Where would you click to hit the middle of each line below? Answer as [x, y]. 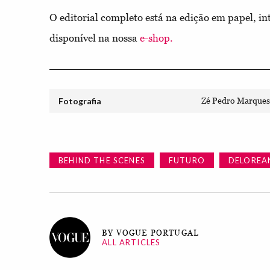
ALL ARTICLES [131, 242]
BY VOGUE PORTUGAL [151, 233]
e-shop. [156, 38]
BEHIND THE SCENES [102, 161]
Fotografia [80, 101]
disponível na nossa [95, 38]
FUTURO [187, 161]
